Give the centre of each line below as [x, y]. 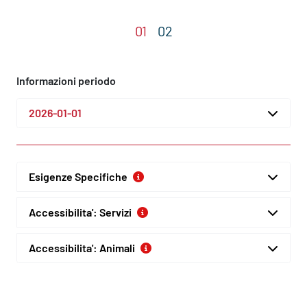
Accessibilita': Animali [82, 247]
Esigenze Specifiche [78, 176]
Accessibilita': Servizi [80, 212]
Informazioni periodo [66, 80]
